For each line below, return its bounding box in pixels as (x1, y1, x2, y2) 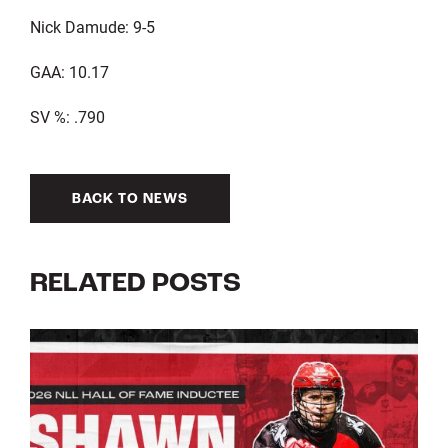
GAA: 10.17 (29, 60, 109, 82)
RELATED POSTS (29, 269, 241, 298)
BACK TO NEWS (71, 191, 188, 207)
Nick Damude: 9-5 (29, 15, 155, 37)
